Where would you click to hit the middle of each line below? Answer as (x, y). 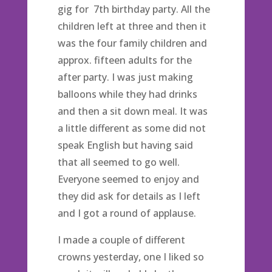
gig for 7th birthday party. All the (134, 9)
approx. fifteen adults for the (124, 60)
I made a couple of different (121, 240)
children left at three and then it (132, 26)
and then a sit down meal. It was (132, 111)
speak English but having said (125, 145)
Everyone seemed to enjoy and (128, 179)
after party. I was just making (125, 77)
